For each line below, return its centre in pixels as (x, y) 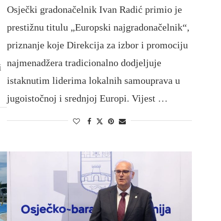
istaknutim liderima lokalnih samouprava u (93, 80)
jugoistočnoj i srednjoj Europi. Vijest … (87, 98)
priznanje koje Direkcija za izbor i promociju (97, 45)
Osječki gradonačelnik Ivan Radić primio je (94, 9)
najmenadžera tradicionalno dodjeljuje (84, 62)
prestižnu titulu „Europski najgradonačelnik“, (98, 27)
